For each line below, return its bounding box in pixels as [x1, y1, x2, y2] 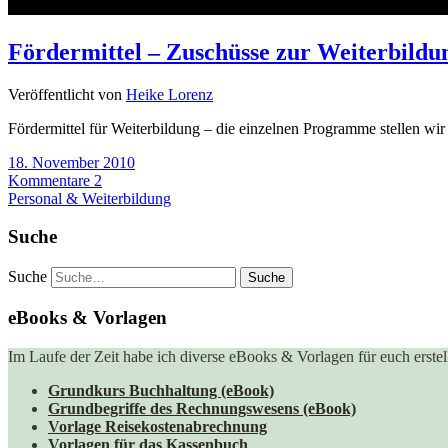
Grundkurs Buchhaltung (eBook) [48, 381, 274, 399]
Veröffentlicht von [8, 85, 126, 103]
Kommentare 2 [8, 171, 102, 189]
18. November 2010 [8, 153, 135, 171]
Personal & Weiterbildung [8, 189, 171, 207]
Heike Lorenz [126, 85, 213, 103]
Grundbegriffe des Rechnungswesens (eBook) [48, 399, 356, 417]
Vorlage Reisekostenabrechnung [48, 417, 267, 435]
